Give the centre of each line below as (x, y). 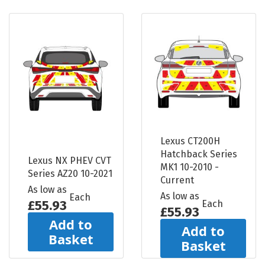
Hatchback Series (199, 154)
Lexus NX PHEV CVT (70, 160)
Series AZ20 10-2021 (70, 173)
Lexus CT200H (190, 141)
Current (177, 180)
